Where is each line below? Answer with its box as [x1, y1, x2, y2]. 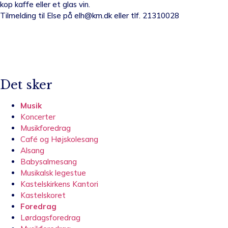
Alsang [20, 145, 44, 155]
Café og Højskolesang [20, 134, 98, 144]
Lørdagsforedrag [20, 212, 80, 222]
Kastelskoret [20, 190, 66, 200]
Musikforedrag [20, 123, 71, 133]
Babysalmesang [20, 156, 77, 166]
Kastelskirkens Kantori [20, 179, 98, 189]
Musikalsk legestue [20, 167, 86, 178]
